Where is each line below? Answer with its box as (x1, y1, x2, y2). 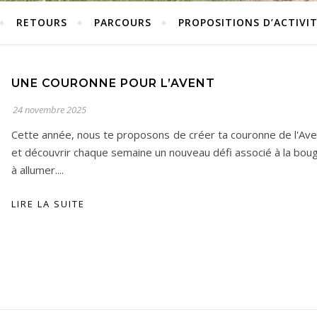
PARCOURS (94, 16, 151, 29)
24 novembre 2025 (13, 103, 86, 116)
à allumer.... (11, 163, 64, 177)
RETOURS (16, 16, 67, 29)
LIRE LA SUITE (11, 197, 85, 210)
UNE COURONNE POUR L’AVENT (11, 76, 215, 90)
